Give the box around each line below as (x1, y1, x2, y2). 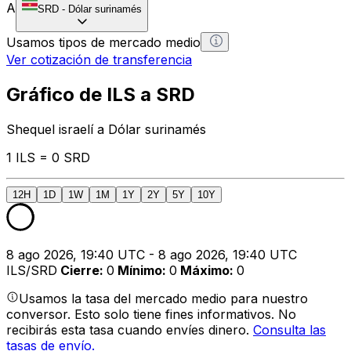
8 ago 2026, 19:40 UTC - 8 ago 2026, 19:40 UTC (6, 246, 297, 262)
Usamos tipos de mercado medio (6, 34, 201, 50)
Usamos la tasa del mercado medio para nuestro (19, 290, 308, 306)
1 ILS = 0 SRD (6, 149, 90, 165)
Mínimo (118, 262, 162, 278)
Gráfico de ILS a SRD (6, 82, 195, 106)
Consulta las (253, 321, 326, 338)
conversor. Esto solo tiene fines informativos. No (6, 306, 296, 322)
